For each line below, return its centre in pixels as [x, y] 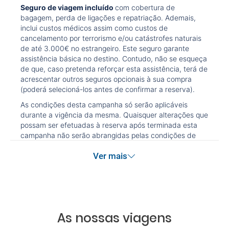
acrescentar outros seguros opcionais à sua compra [106, 79]
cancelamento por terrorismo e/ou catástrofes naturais [111, 38]
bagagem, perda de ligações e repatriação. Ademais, [108, 18]
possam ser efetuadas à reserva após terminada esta [109, 125]
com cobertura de [145, 7]
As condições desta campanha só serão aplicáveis [104, 105]
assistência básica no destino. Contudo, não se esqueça [114, 59]
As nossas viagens [114, 218]
